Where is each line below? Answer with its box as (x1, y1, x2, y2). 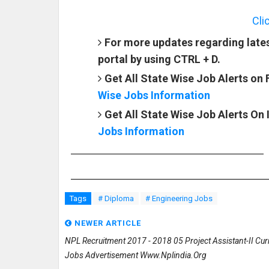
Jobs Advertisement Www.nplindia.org (65, 250, 207, 260)
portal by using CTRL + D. (98, 52, 220, 65)
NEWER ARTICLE (72, 218, 141, 228)
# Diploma (98, 193, 134, 203)
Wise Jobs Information (98, 88, 210, 101)
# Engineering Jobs (145, 193, 213, 203)
